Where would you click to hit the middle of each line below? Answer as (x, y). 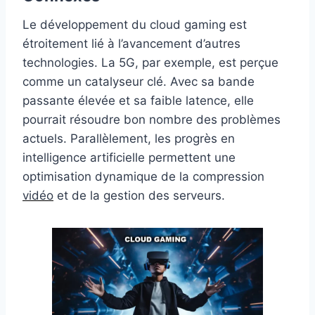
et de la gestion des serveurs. (139, 195)
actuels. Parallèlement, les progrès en (129, 138)
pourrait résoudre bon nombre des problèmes (152, 119)
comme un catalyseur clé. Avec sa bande (139, 81)
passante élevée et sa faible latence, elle (138, 100)
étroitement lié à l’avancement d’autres (131, 43)
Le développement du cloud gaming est (135, 24)
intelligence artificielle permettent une (129, 157)
